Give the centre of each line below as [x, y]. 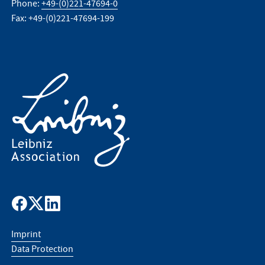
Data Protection [43, 249]
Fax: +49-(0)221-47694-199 [63, 18]
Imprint [26, 234]
